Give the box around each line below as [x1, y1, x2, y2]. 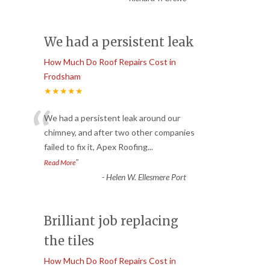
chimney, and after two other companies [44, 127, 195, 137]
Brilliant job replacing [44, 213, 178, 228]
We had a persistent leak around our [44, 112, 180, 123]
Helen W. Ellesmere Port [105, 171, 186, 182]
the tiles [44, 233, 94, 248]
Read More [44, 157, 76, 167]
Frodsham [44, 71, 81, 81]
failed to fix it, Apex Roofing [44, 141, 148, 152]
